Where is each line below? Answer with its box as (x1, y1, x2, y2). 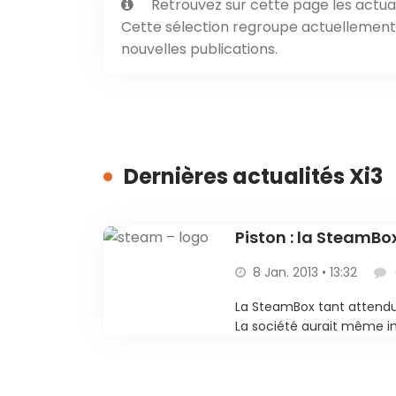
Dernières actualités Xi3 (124, 162, 383, 191)
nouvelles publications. (121, 39, 278, 59)
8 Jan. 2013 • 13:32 (253, 263, 357, 281)
